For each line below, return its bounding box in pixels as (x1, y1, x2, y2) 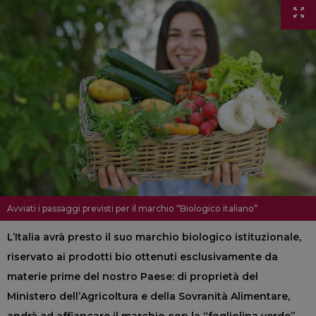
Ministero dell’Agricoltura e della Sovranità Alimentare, (7, 290, 290, 303)
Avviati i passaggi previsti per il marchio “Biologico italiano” (7, 203, 260, 214)
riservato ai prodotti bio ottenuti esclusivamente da (7, 250, 278, 264)
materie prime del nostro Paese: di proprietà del (7, 270, 258, 284)
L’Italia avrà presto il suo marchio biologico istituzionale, (7, 231, 301, 244)
